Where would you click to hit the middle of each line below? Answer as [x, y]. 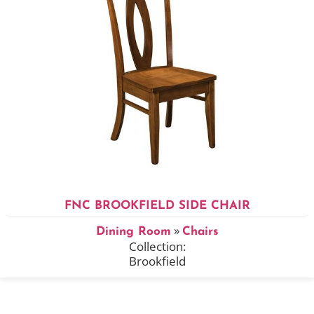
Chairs [200, 231]
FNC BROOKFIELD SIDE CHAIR [157, 205]
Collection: [157, 246]
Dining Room [133, 231]
